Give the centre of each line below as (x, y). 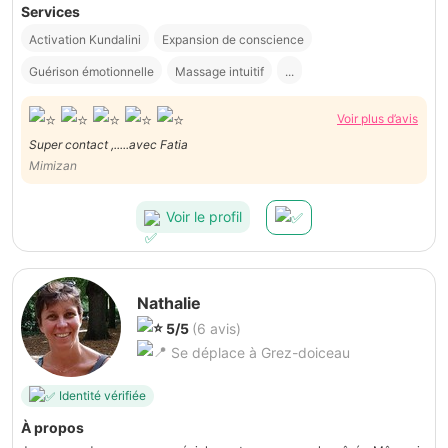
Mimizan (53, 165)
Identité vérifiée (102, 396)
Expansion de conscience (233, 40)
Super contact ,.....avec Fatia (108, 144)
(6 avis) (216, 328)
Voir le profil (204, 217)
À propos (52, 427)
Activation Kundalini (85, 40)
